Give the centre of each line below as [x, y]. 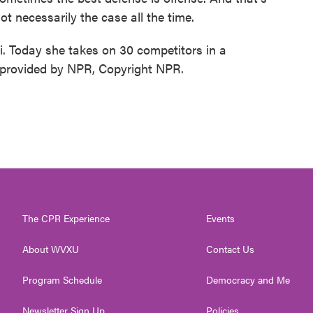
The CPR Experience [66, 218]
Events [221, 218]
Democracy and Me [248, 279]
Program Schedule [62, 279]
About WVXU [51, 249]
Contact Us [231, 249]
